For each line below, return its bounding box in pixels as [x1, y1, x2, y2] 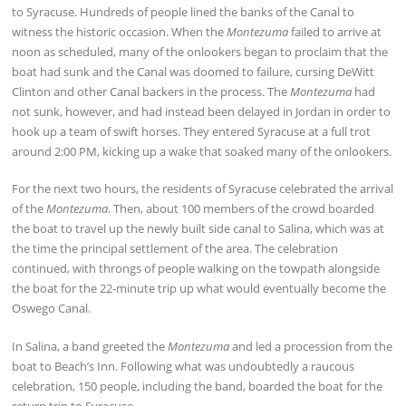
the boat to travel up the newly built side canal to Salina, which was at [12, 220, 385, 237]
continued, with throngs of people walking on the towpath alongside [12, 260, 381, 277]
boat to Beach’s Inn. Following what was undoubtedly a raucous [12, 358, 355, 375]
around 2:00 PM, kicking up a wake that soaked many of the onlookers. [12, 142, 392, 159]
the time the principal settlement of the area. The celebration [12, 240, 339, 257]
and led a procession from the [229, 338, 393, 355]
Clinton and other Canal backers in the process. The [12, 82, 291, 100]
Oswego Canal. [12, 300, 92, 317]
